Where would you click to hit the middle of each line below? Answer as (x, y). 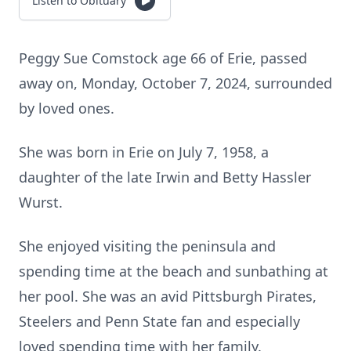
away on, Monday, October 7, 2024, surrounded (175, 83)
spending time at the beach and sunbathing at (174, 271)
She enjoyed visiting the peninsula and (147, 246)
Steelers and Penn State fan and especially (159, 321)
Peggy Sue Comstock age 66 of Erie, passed (163, 58)
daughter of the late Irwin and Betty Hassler (165, 177)
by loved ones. (69, 108)
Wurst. (43, 202)
